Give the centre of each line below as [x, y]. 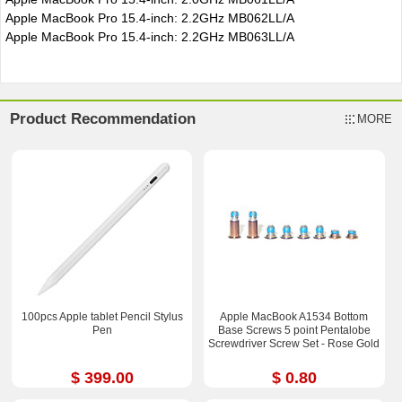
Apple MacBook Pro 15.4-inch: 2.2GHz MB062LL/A [149, 17]
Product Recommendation [103, 118]
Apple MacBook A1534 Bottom [294, 316]
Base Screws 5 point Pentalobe [294, 330]
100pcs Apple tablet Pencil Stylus [102, 316]
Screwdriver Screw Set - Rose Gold [294, 343]
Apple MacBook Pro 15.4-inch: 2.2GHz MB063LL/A [149, 36]
